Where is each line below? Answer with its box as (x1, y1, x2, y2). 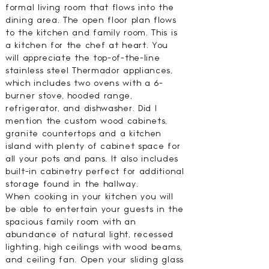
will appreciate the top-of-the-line (5, 54, 160, 62)
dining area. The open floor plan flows (5, 16, 177, 24)
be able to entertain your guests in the (5, 205, 184, 213)
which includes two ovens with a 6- (5, 79, 163, 87)
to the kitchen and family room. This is (5, 29, 178, 37)
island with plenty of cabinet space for (5, 142, 181, 150)
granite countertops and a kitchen (5, 130, 162, 138)
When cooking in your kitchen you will (5, 193, 174, 201)
